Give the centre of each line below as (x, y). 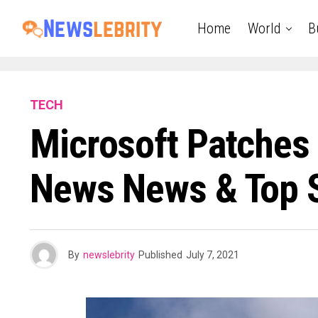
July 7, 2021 (213, 255)
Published (160, 255)
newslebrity (109, 255)
